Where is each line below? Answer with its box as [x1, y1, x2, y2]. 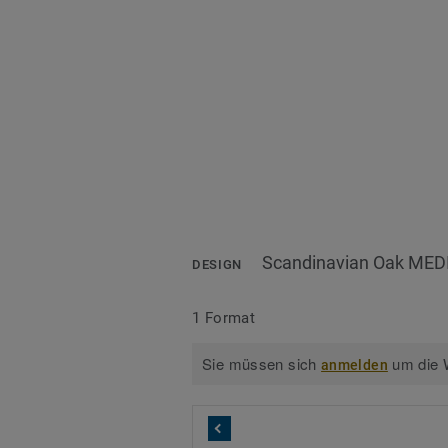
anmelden [321, 357, 388, 374]
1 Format [192, 308, 256, 327]
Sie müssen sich [202, 353, 322, 375]
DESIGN [192, 257, 242, 273]
